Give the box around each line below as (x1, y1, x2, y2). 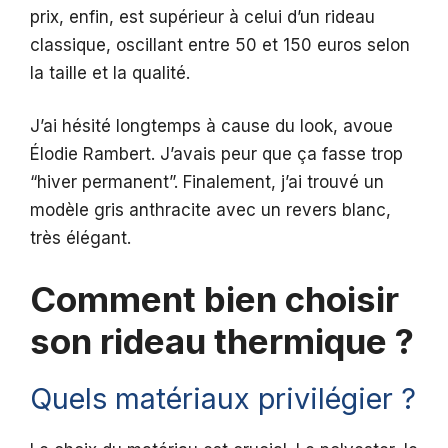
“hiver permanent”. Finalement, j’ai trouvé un (30, 172, 384, 193)
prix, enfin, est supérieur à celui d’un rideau (30, 6, 375, 27)
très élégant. (30, 228, 131, 249)
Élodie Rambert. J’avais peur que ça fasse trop (30, 144, 403, 165)
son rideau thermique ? (30, 319, 414, 362)
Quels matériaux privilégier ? (30, 380, 416, 416)
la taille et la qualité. (30, 62, 190, 83)
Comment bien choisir (30, 277, 399, 320)
